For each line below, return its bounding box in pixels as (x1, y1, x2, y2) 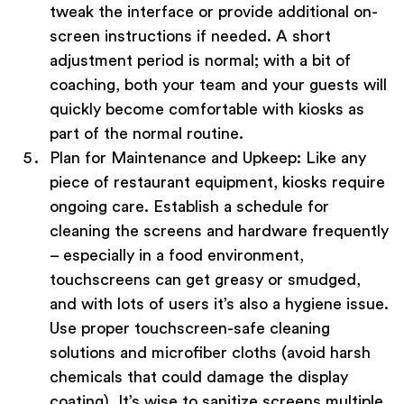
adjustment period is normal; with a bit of (50, 52, 351, 69)
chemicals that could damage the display (50, 369, 348, 386)
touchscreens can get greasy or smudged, (50, 271, 361, 289)
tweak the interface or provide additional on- (50, 4, 378, 21)
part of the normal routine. (50, 125, 243, 142)
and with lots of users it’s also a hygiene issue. (50, 296, 389, 313)
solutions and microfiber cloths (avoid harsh (50, 344, 371, 362)
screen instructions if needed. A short (50, 28, 331, 45)
